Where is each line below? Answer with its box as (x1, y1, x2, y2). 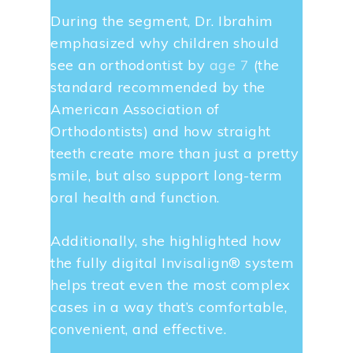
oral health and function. (50, 188, 220, 206)
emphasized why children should (50, 33, 280, 52)
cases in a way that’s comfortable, (50, 297, 288, 316)
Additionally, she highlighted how (50, 231, 282, 250)
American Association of (50, 99, 220, 118)
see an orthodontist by (50, 55, 210, 74)
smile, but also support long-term (50, 165, 283, 184)
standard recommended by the (50, 77, 266, 96)
